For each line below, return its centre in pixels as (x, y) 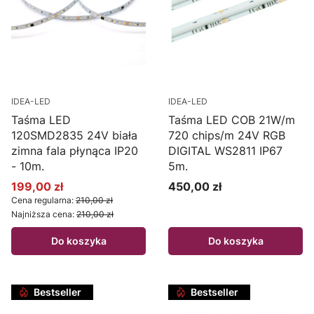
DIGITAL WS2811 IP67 (225, 151)
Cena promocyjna (57, 192)
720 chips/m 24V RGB (227, 136)
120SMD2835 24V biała (74, 136)
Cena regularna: (42, 200)
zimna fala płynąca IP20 (75, 151)
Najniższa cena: (43, 214)
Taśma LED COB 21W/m (232, 120)
